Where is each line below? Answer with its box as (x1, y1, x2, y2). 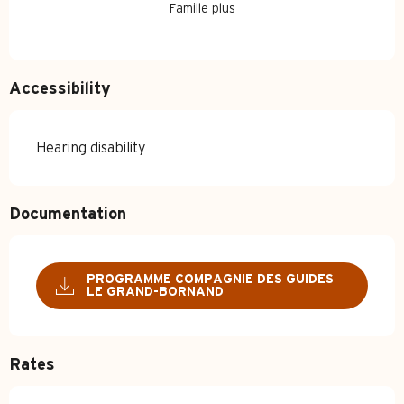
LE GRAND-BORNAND (87, 285, 224, 299)
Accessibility (9, 81, 111, 98)
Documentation (9, 207, 126, 224)
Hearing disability (36, 141, 146, 156)
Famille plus (169, 3, 235, 16)
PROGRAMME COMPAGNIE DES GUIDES (87, 272, 334, 287)
